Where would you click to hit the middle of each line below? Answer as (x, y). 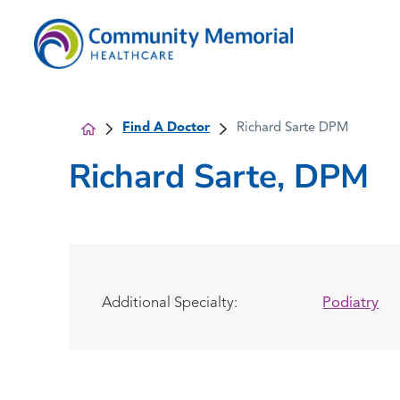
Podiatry (351, 303)
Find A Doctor (167, 129)
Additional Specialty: (169, 303)
